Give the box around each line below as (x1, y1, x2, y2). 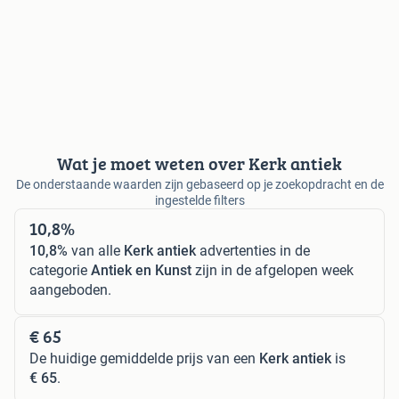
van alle (68, 241, 124, 259)
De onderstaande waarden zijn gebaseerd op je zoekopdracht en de (15, 176, 384, 191)
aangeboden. (29, 281, 111, 298)
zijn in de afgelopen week (191, 261, 354, 279)
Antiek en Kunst (91, 261, 191, 279)
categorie (29, 261, 91, 279)
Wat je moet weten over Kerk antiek (57, 150, 342, 176)
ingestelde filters (154, 192, 245, 208)
